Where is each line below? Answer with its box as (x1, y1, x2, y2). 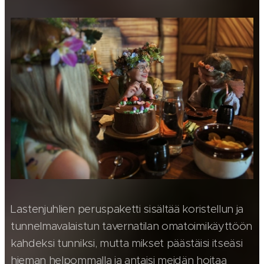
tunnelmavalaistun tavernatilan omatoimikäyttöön (11, 219, 252, 233)
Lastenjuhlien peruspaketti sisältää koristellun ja (11, 202, 243, 216)
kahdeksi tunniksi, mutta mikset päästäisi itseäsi (11, 236, 243, 250)
